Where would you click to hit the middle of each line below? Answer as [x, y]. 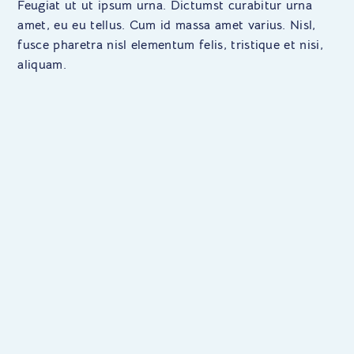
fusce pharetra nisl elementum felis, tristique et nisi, [171, 45]
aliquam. [42, 64]
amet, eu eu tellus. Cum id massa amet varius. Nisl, [167, 25]
